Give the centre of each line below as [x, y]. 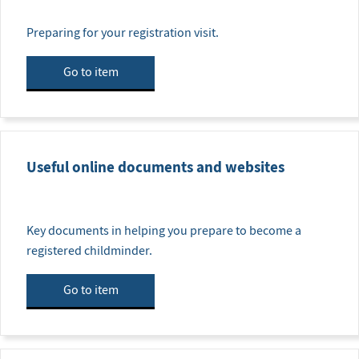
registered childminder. [89, 250]
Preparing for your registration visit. [123, 32]
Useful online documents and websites [155, 167]
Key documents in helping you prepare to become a [164, 230]
